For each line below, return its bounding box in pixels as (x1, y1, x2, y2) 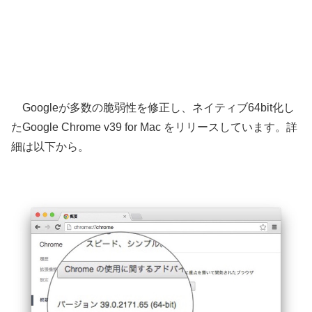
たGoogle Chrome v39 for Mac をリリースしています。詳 (11, 120, 297, 133)
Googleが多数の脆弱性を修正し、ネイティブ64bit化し (11, 101, 295, 114)
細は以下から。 (11, 140, 89, 153)
